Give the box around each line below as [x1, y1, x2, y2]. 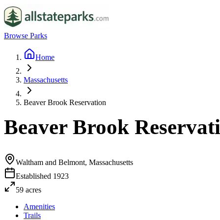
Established [16, 171, 53, 180]
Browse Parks [4, 31, 47, 40]
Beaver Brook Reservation [24, 98, 106, 107]
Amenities [24, 202, 55, 211]
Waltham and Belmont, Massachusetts [16, 158, 133, 166]
